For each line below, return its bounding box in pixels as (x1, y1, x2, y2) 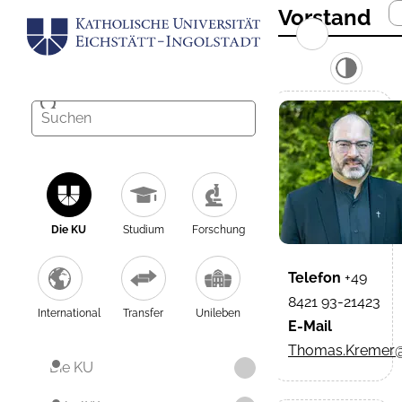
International (37, 307, 100, 320)
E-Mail (288, 318, 332, 335)
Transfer (123, 307, 164, 320)
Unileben (196, 307, 241, 320)
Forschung (191, 223, 245, 237)
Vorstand (278, 4, 371, 31)
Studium (122, 223, 164, 237)
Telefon (288, 269, 341, 286)
